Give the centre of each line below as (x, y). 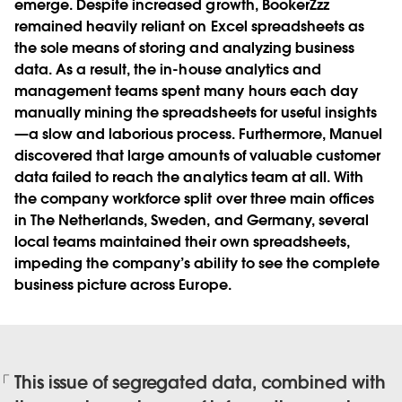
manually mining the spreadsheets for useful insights (196, 112)
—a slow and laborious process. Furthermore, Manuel (198, 134)
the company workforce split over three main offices (194, 198)
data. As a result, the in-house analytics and (168, 69)
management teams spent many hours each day (186, 91)
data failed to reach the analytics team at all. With (189, 177)
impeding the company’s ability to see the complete (197, 263)
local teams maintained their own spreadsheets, (182, 241)
